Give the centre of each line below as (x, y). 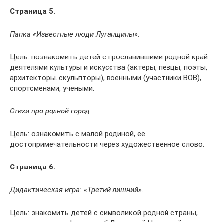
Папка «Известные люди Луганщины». (75, 34)
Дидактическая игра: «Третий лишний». (77, 190)
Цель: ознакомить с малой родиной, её (78, 134)
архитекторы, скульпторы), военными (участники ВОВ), (106, 78)
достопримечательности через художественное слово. (107, 144)
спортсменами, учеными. (52, 88)
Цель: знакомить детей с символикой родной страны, (104, 213)
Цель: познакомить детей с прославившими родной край (109, 57)
